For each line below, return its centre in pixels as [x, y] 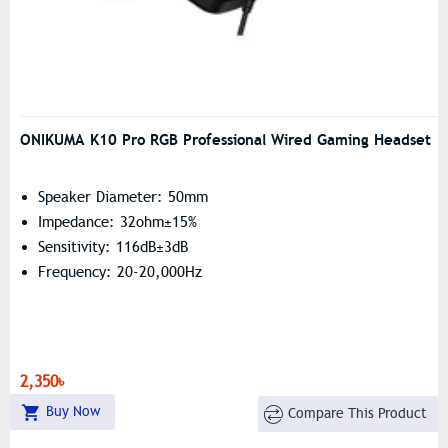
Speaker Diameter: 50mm [123, 196]
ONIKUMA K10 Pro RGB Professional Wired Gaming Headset [225, 139]
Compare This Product [358, 414]
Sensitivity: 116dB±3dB [113, 246]
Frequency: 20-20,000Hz [120, 271]
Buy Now [72, 411]
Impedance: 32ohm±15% [117, 221]
